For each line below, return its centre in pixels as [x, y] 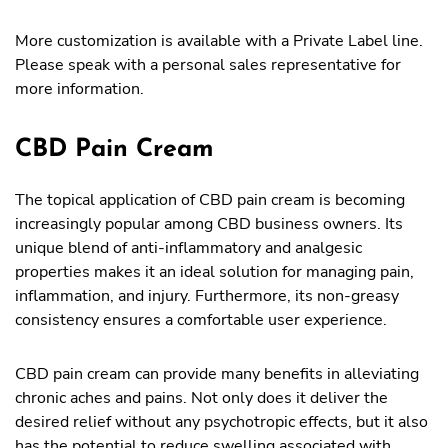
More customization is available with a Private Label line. [219, 41]
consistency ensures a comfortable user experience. [201, 320]
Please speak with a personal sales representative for [208, 65]
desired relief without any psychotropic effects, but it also [221, 422]
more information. [79, 89]
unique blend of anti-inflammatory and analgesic [188, 248]
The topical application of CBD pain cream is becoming [210, 200]
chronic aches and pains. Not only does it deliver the [201, 398]
